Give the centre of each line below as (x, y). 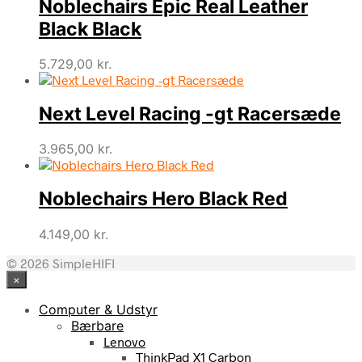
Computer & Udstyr (98, 309)
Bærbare (97, 325)
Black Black (90, 29)
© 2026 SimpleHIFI (61, 263)
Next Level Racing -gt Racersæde (190, 114)
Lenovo (124, 341)
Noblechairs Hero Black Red (163, 199)
